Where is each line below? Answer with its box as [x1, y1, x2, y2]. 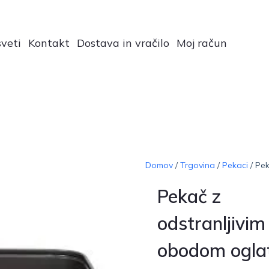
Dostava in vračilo [77, 35, 170, 50]
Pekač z [157, 184, 221, 208]
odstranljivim [157, 211, 265, 235]
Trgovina [180, 159, 215, 171]
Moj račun [177, 35, 228, 50]
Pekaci [222, 159, 248, 171]
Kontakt [28, 35, 70, 50]
